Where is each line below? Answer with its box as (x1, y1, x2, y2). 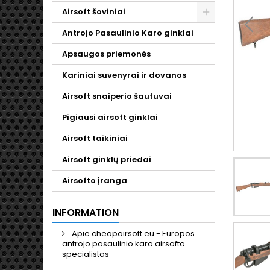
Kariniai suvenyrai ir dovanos (62, 69, 186, 81)
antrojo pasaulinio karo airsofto (62, 238, 185, 250)
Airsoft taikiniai (62, 133, 128, 144)
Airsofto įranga (62, 175, 127, 186)
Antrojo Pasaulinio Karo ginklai (62, 27, 193, 39)
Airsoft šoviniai (62, 6, 125, 17)
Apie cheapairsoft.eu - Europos (70, 228, 195, 239)
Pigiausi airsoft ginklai (62, 111, 158, 123)
